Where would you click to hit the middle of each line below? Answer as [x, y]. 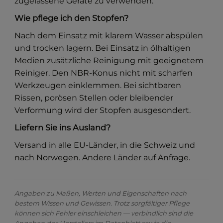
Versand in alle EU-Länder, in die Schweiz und [105, 145]
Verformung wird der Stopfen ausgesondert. [103, 111]
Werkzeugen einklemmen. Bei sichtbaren [98, 86]
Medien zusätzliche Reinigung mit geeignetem [109, 61]
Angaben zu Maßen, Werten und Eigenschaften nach [101, 193]
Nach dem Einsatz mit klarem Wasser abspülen [109, 36]
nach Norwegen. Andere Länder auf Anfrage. [103, 158]
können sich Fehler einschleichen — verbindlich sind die [104, 213]
